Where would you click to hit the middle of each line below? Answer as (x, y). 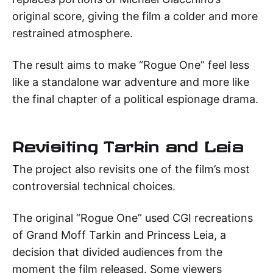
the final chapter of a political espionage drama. (135, 99)
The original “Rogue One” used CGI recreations (133, 218)
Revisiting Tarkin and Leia (128, 144)
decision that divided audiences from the (117, 252)
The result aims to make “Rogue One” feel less (131, 65)
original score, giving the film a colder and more (135, 16)
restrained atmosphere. (73, 33)
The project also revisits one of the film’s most (131, 169)
